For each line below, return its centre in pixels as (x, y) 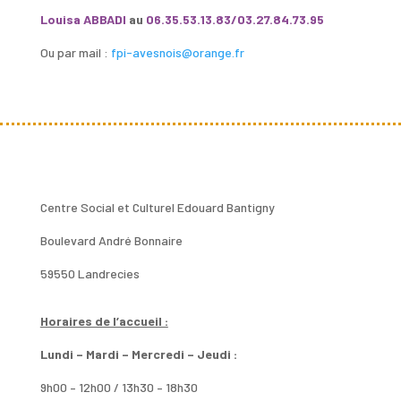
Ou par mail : (75, 52)
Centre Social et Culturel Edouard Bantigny (157, 207)
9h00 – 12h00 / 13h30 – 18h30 (119, 387)
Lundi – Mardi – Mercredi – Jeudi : (138, 354)
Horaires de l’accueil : (104, 320)
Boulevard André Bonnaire (111, 240)
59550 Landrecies (90, 273)
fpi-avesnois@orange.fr (177, 52)
